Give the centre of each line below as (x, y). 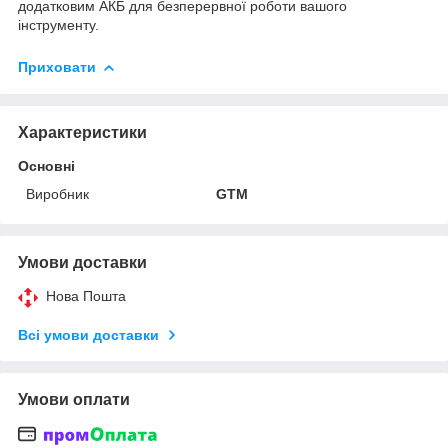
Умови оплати (74, 399)
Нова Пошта (86, 295)
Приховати (57, 66)
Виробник (57, 193)
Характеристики (82, 132)
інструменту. (58, 24)
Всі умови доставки (88, 334)
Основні (46, 165)
